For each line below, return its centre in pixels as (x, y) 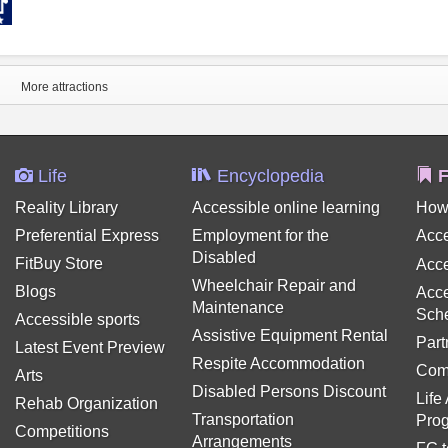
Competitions (61, 431)
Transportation (242, 419)
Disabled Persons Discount (288, 391)
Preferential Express (86, 235)
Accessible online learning (285, 207)
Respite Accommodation (278, 363)
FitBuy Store (58, 263)
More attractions (64, 87)
